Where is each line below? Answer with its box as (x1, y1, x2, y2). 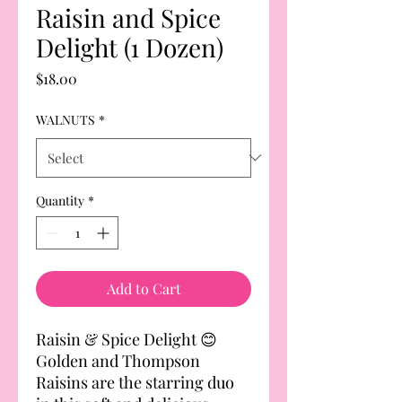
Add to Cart (106, 278, 181, 298)
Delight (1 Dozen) (36, 30, 223, 64)
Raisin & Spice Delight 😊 (36, 328, 217, 350)
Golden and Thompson (36, 349, 200, 371)
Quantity (36, 191, 84, 209)
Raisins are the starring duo (36, 371, 234, 393)
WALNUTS (36, 110, 95, 128)
